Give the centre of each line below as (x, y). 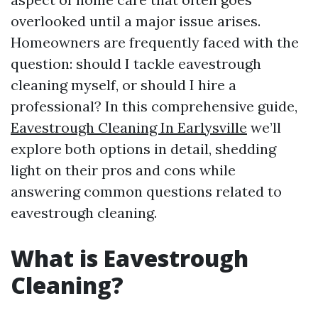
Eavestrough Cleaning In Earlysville (129, 127)
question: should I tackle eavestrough (136, 64)
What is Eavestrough (130, 258)
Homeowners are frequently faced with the (155, 42)
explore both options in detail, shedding (143, 149)
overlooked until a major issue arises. (136, 21)
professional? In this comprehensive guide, (154, 106)
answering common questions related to (146, 191)
